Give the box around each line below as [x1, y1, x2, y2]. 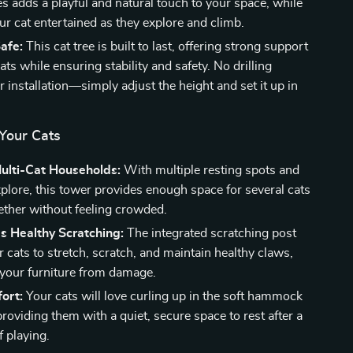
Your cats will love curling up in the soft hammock [23, 290, 303, 303]
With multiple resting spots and [121, 164, 300, 176]
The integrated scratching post [124, 227, 297, 240]
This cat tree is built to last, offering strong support [23, 40, 309, 53]
